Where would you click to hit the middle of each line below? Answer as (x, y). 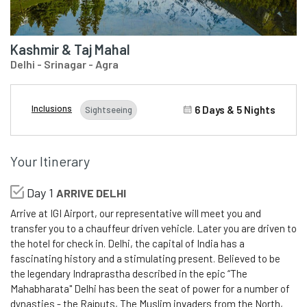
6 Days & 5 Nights (235, 110)
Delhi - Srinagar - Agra (64, 64)
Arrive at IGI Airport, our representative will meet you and (136, 213)
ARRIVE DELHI (91, 193)
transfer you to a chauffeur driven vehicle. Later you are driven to (153, 229)
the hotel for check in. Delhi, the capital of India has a (127, 244)
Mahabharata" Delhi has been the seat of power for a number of (150, 289)
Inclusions (52, 109)
